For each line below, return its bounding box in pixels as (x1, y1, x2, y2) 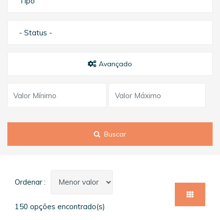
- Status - (19, 28, 52, 38)
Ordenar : (15, 177, 46, 187)
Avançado (97, 59, 132, 69)
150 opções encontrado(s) (15, 201, 105, 211)
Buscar (104, 130, 126, 139)
